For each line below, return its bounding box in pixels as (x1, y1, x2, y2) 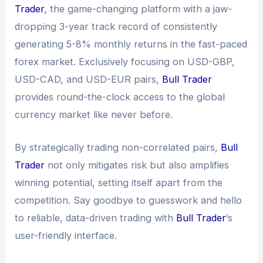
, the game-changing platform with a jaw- (44, 2, 232, 15)
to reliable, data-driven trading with (15, 211, 177, 224)
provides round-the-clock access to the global (15, 90, 225, 103)
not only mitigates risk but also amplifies (45, 159, 230, 171)
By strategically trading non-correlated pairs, (15, 141, 221, 153)
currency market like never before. (15, 108, 173, 120)
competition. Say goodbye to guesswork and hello (15, 194, 242, 206)
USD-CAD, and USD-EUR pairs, (15, 73, 163, 85)
